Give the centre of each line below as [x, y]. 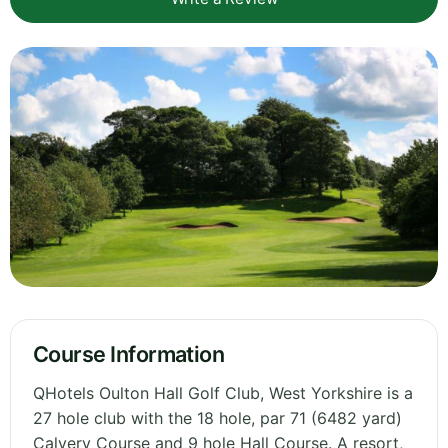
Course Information [129, 354]
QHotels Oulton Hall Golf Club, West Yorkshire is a [223, 393]
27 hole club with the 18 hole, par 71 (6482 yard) [217, 418]
